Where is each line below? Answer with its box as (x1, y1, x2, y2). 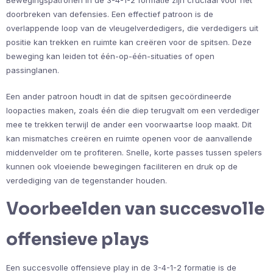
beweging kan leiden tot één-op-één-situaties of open (6, 51, 214, 62)
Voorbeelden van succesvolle (6, 198, 264, 220)
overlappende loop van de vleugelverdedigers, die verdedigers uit (6, 23, 258, 34)
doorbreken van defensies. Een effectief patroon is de (6, 9, 213, 19)
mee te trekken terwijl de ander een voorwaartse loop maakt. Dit (6, 119, 252, 130)
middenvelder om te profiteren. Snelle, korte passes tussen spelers (6, 147, 262, 158)
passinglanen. (6, 65, 59, 76)
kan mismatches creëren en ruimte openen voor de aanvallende (6, 133, 252, 144)
